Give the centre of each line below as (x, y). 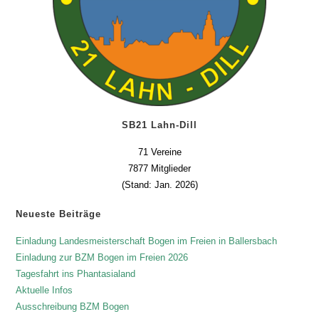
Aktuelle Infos (45, 291)
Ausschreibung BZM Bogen (73, 307)
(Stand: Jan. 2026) (159, 185)
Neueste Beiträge (59, 214)
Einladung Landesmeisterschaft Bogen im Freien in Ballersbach (147, 241)
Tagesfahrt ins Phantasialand (76, 274)
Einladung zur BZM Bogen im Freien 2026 (102, 258)
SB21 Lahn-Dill (159, 125)
